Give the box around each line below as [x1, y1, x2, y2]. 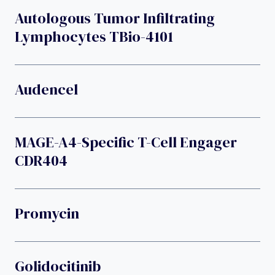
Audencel [15, 79, 78, 99]
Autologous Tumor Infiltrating [15, 7, 215, 28]
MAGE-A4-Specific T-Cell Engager [15, 131, 237, 152]
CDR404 [15, 150, 68, 171]
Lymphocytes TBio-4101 [15, 26, 173, 47]
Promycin [15, 203, 79, 223]
